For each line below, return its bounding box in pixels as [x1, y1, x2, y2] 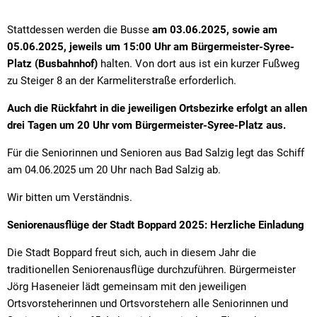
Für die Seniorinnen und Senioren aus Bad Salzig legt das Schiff [7, 146, 304, 159]
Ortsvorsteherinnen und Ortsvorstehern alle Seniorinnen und [7, 296, 288, 310]
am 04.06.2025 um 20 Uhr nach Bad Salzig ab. [7, 163, 221, 176]
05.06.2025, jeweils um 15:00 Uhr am [7, 40, 188, 53]
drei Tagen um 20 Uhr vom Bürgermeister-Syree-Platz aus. [7, 118, 286, 132]
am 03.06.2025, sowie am [152, 23, 277, 36]
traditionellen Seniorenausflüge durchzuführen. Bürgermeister [7, 263, 296, 276]
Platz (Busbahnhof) [7, 57, 98, 70]
